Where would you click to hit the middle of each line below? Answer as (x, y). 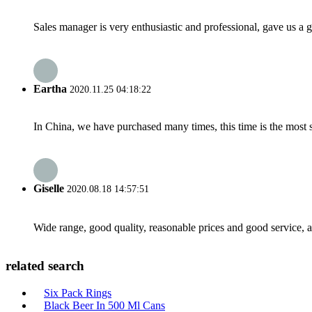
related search (45, 266)
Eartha (50, 88)
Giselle (49, 189)
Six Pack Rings (78, 293)
